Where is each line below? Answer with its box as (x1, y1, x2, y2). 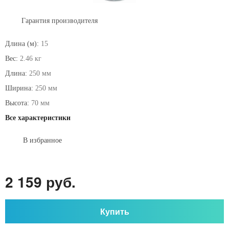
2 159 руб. (5, 171, 76, 192)
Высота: (5, 99, 29, 107)
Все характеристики (5, 114, 71, 122)
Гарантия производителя (21, 17, 98, 25)
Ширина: (5, 84, 33, 92)
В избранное (23, 136, 62, 144)
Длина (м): (5, 40, 39, 48)
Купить (100, 205, 129, 217)
